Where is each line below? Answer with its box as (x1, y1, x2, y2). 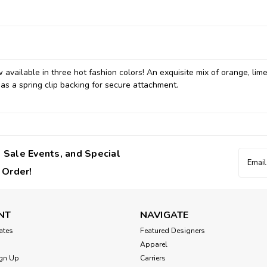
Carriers (139, 253, 166, 263)
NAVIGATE (139, 208, 189, 222)
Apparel (139, 239, 167, 249)
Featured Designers (139, 225, 205, 235)
